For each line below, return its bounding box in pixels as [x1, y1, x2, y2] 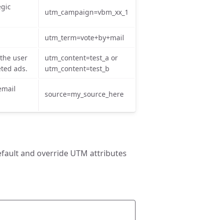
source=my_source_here [45, 89, 124, 99]
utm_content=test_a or [45, 53, 118, 62]
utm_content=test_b [45, 64, 110, 73]
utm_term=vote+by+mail [45, 33, 124, 42]
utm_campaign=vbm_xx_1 [45, 7, 129, 17]
